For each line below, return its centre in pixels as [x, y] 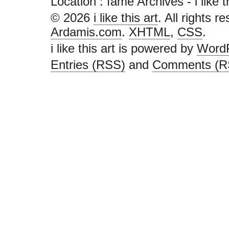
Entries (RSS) [88, 65]
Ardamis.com [86, 32]
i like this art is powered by [124, 48]
